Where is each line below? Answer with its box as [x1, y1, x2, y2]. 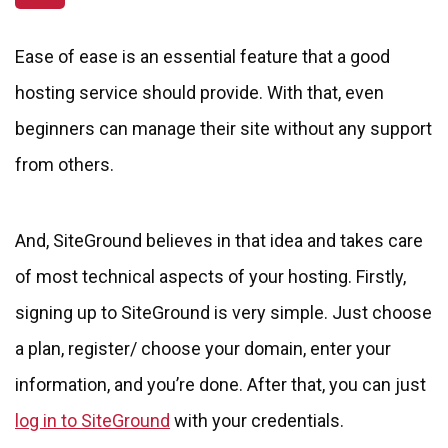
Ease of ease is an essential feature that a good [15, 45, 390, 67]
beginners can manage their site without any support [15, 117, 432, 139]
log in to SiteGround [15, 409, 170, 431]
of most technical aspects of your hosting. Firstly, [15, 265, 406, 287]
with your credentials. [170, 409, 344, 431]
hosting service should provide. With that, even [15, 81, 384, 103]
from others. [15, 153, 114, 175]
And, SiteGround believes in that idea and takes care [15, 229, 423, 251]
